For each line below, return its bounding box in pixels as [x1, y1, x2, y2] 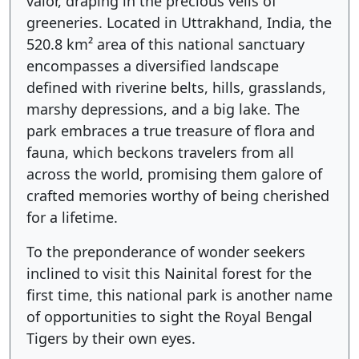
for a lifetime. [26, 208, 126, 227]
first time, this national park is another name [26, 285, 333, 305]
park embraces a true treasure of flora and [26, 121, 315, 140]
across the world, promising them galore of [26, 164, 322, 184]
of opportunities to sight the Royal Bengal [26, 307, 313, 326]
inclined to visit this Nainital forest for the [26, 264, 312, 283]
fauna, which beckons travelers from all [26, 143, 294, 162]
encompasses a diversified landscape [26, 56, 279, 75]
